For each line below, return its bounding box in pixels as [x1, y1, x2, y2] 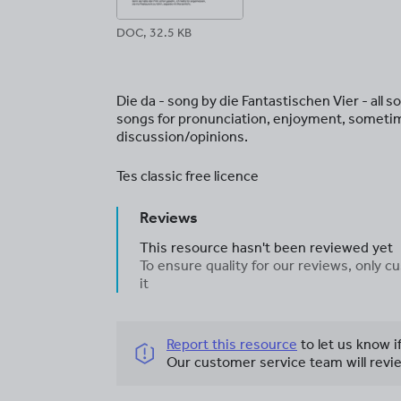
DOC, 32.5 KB [116, 25, 192, 40]
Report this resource [166, 336, 297, 353]
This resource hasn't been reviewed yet [140, 239, 393, 256]
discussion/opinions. [116, 128, 248, 145]
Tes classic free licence [116, 167, 259, 184]
